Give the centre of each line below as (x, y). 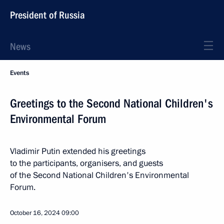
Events (19, 73)
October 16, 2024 (35, 213)
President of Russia (47, 15)
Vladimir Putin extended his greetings (78, 151)
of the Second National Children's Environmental (99, 175)
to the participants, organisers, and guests (86, 163)
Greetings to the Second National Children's (111, 103)
